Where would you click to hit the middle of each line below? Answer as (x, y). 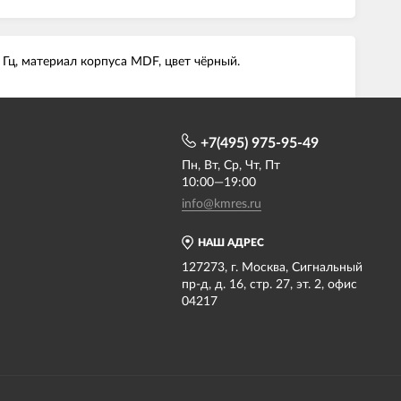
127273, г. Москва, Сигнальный (272, 268)
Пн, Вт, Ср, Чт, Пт (231, 166)
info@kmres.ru (222, 204)
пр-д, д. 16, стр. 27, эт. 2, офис (269, 285)
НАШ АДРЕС (231, 243)
